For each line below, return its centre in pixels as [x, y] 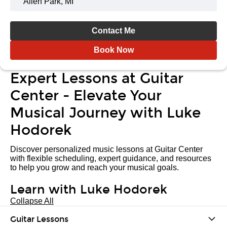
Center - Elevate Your [86, 96]
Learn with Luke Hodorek [89, 190]
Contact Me [113, 31]
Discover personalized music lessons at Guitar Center [106, 149]
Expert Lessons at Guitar [97, 79]
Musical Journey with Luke [105, 113]
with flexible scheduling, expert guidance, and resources [111, 158]
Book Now [113, 50]
